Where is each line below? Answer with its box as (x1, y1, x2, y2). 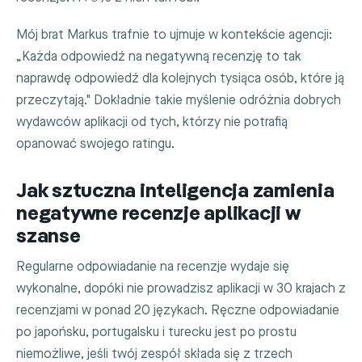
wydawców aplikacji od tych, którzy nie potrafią (16, 114, 288, 130)
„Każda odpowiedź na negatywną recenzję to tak (16, 48, 301, 65)
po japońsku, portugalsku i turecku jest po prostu (16, 325, 297, 341)
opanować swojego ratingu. (16, 136, 175, 152)
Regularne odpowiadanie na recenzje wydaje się (16, 259, 289, 276)
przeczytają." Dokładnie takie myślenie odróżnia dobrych (16, 92, 341, 108)
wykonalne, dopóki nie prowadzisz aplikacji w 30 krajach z (16, 281, 346, 297)
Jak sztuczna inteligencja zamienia (16, 181, 335, 202)
